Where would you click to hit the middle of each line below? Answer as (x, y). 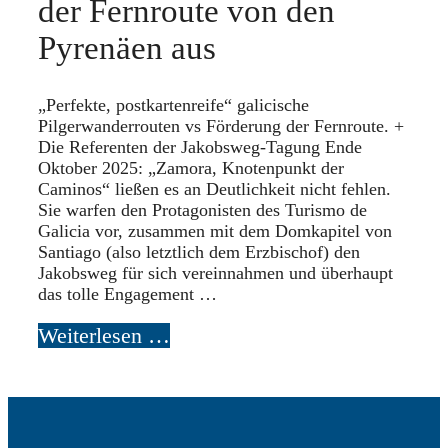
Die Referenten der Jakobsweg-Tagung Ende (200, 146)
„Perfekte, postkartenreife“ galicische (173, 104)
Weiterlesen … (104, 335)
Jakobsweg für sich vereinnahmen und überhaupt (215, 272)
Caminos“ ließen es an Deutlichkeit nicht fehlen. (214, 188)
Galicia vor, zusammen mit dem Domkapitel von (215, 230)
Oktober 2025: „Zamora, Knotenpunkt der (191, 167)
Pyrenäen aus (127, 48)
